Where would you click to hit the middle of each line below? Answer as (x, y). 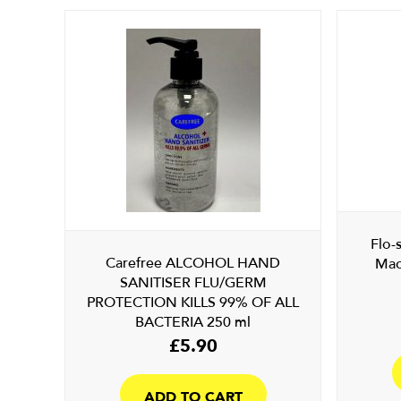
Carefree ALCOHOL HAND (193, 263)
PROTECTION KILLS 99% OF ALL (193, 303)
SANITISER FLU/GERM (193, 283)
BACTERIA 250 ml (193, 322)
